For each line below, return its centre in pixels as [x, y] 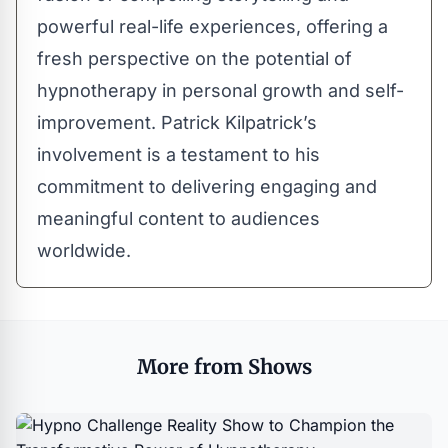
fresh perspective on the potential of [194, 58]
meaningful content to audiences [178, 218]
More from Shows [224, 366]
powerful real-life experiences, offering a [212, 26]
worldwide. [84, 250]
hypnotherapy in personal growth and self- [220, 90]
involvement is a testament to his [178, 154]
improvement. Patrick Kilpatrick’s [177, 122]
